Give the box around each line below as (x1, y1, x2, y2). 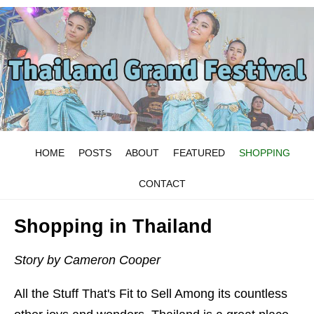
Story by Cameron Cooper (14, 253, 161, 268)
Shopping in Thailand (14, 216, 212, 238)
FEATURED (172, 147, 225, 159)
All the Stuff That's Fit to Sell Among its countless (14, 287, 287, 301)
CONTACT (139, 178, 186, 190)
